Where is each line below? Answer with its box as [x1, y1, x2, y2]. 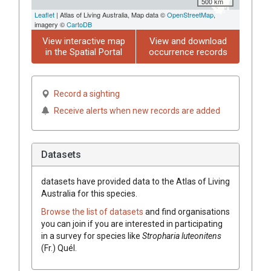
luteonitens [181, 230, 221, 241]
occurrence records [148, 46, 227, 57]
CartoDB [67, 19, 92, 29]
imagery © [34, 19, 67, 29]
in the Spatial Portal [45, 46, 122, 57]
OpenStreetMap [167, 9, 214, 19]
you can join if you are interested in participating [41, 218, 223, 229]
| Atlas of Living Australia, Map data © [54, 9, 167, 19]
